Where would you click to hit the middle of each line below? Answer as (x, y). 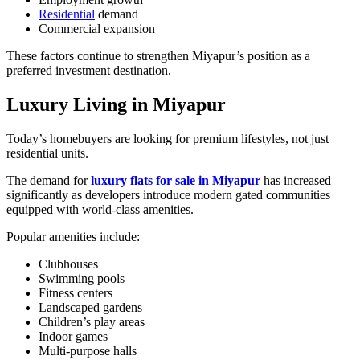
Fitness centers (76, 292)
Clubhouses (68, 264)
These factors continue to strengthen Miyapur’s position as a (158, 56)
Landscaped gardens (90, 307)
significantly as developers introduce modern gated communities (168, 194)
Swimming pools (82, 278)
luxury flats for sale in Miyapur (176, 180)
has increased (296, 180)
